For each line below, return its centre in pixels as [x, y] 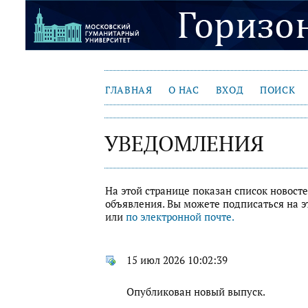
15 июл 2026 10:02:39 [177, 261]
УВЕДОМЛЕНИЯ [184, 143]
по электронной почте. [180, 217]
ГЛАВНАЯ [129, 90]
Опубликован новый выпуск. [196, 291]
